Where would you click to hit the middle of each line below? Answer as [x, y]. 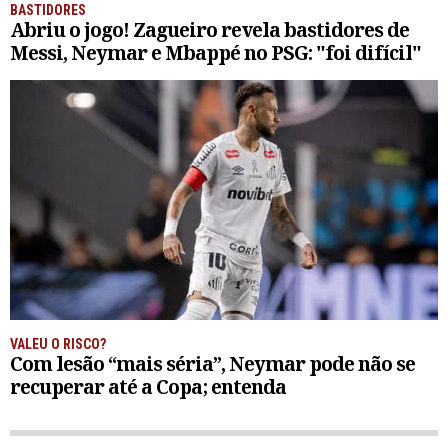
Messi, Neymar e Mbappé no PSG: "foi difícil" [215, 52]
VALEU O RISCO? [58, 343]
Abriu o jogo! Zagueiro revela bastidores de [209, 29]
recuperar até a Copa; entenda [148, 386]
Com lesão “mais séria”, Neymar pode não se [212, 363]
